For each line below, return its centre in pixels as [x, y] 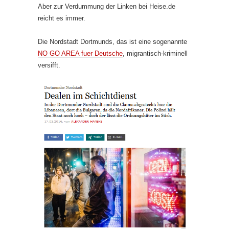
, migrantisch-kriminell [155, 53]
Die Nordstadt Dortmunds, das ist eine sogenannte [112, 41]
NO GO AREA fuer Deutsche [80, 53]
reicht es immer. [62, 18]
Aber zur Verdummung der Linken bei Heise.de [107, 6]
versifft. [49, 65]
